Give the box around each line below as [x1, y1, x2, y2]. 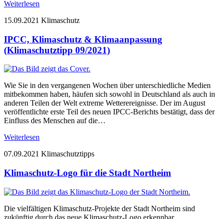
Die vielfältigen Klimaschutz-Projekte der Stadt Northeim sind [4, 204, 195, 213]
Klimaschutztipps [41, 150, 94, 158]
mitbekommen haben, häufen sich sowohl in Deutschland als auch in [4, 90, 215, 99]
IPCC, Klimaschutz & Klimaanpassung [4, 34, 162, 44]
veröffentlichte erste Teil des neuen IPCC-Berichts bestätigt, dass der [4, 108, 215, 116]
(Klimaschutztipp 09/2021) [4, 44, 110, 55]
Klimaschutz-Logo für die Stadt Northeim [4, 168, 171, 178]
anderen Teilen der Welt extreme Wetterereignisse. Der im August [4, 99, 205, 108]
